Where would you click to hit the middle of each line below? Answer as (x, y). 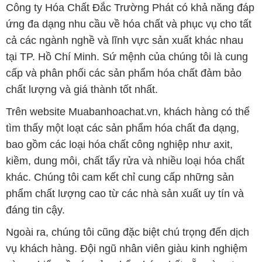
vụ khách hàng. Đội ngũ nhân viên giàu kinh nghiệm (126, 249)
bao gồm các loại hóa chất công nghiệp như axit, (119, 145)
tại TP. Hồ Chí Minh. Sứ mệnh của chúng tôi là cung (127, 57)
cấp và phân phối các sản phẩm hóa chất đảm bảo (123, 73)
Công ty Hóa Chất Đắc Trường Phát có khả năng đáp (130, 8)
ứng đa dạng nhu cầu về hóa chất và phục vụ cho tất (128, 24)
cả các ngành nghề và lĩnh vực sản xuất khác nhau (124, 41)
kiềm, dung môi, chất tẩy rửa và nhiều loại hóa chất (125, 161)
